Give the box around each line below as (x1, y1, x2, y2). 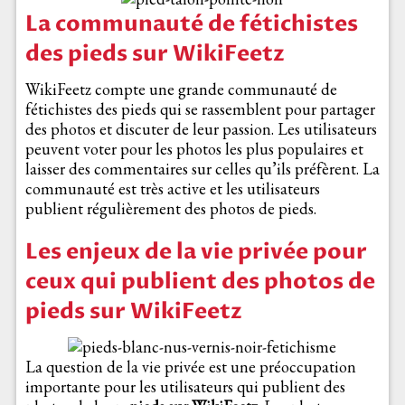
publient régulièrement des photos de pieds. (24, 198, 316, 220)
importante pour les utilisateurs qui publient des (24, 376, 345, 398)
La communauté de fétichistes (24, 9, 358, 40)
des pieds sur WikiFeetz (24, 39, 285, 70)
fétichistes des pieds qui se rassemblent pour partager (24, 99, 375, 120)
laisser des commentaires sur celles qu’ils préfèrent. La (24, 158, 380, 180)
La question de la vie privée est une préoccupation (24, 356, 356, 378)
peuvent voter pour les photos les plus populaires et (24, 138, 363, 160)
